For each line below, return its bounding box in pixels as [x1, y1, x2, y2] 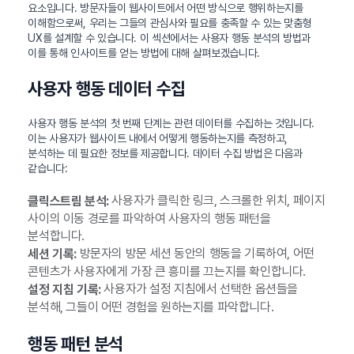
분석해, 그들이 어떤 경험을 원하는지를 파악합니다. [28, 299, 274, 314]
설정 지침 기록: [28, 281, 101, 297]
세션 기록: [28, 246, 77, 262]
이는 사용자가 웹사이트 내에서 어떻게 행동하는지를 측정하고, [28, 132, 288, 145]
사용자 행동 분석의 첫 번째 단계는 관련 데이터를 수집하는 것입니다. [28, 117, 315, 130]
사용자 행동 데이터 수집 [28, 78, 186, 100]
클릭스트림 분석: [28, 194, 109, 209]
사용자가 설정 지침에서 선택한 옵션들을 [100, 281, 298, 296]
